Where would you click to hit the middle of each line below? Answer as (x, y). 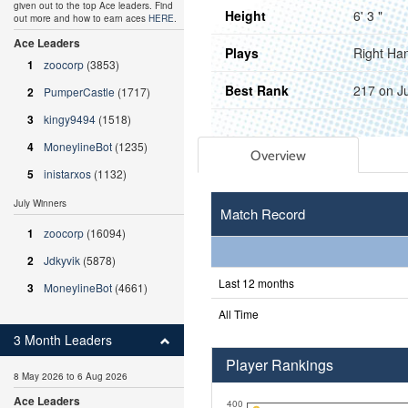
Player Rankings (279, 364)
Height (245, 15)
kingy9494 (70, 119)
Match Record (262, 213)
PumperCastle (79, 92)
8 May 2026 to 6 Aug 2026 (71, 376)
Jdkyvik (62, 260)
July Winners (40, 203)
